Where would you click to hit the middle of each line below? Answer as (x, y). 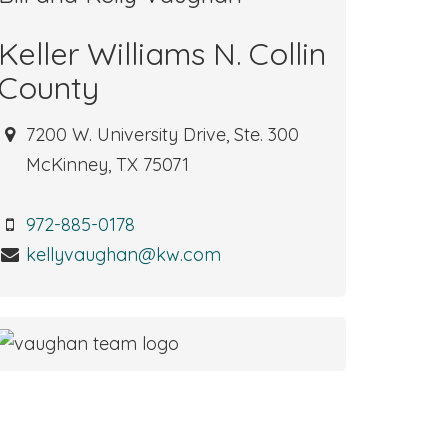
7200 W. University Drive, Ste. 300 (163, 134)
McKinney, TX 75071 (105, 164)
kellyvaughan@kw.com (124, 254)
